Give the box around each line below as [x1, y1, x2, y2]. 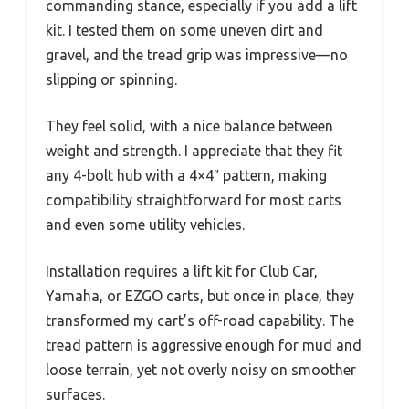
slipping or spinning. [46, 70, 177, 88]
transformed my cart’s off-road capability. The [46, 311, 354, 329]
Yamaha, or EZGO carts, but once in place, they [46, 287, 354, 304]
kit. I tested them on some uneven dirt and [46, 21, 323, 38]
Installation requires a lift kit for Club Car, [46, 262, 318, 279]
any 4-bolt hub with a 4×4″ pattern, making [46, 166, 327, 184]
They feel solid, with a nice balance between [46, 117, 333, 134]
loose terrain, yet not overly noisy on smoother [46, 361, 356, 378]
